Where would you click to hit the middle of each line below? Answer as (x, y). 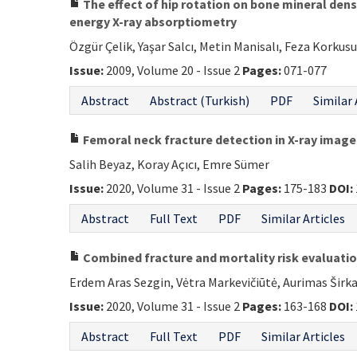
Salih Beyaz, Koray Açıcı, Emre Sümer (169, 164)
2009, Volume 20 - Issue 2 (173, 70)
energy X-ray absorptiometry (153, 22)
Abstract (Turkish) (200, 100)
